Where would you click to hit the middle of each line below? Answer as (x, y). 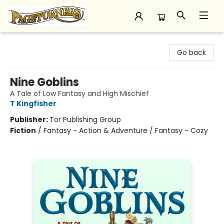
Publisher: (30, 119)
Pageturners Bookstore (47, 41)
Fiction (23, 130)
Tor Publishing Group (85, 119)
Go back (191, 52)
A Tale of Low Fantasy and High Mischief (79, 93)
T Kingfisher (33, 103)
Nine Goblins (44, 82)
